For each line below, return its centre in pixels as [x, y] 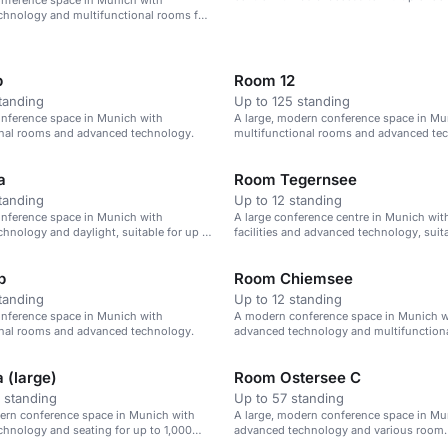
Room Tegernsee [295, 179]
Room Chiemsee [293, 278]
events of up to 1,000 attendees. [318, 247]
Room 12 [264, 80]
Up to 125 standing [292, 101]
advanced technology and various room [339, 430]
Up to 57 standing [289, 398]
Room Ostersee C [297, 377]
